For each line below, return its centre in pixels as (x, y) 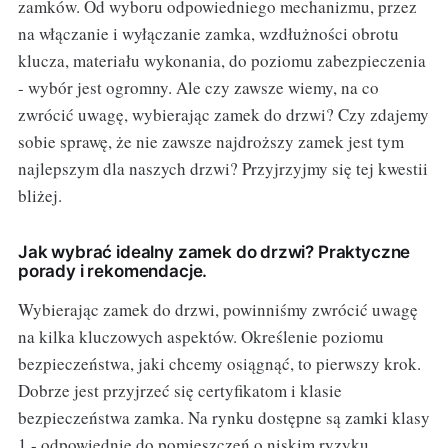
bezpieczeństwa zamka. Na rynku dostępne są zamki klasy (223, 418)
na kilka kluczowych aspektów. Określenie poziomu (200, 337)
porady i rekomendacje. (112, 271)
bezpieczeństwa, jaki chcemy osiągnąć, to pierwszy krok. (219, 364)
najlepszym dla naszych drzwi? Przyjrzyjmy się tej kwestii (222, 169)
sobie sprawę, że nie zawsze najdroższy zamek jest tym (210, 142)
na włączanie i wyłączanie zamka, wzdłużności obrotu (208, 34)
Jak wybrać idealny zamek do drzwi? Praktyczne (214, 252)
